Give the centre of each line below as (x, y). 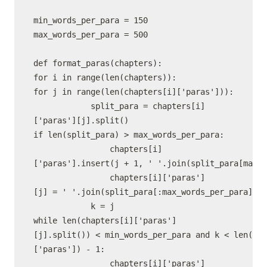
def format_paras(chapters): (98, 63)
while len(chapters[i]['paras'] (105, 221)
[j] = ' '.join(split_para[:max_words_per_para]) (145, 192)
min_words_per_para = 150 (91, 20)
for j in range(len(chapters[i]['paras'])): (133, 92)
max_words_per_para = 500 (91, 35)
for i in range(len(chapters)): (105, 77)
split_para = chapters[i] (119, 106)
